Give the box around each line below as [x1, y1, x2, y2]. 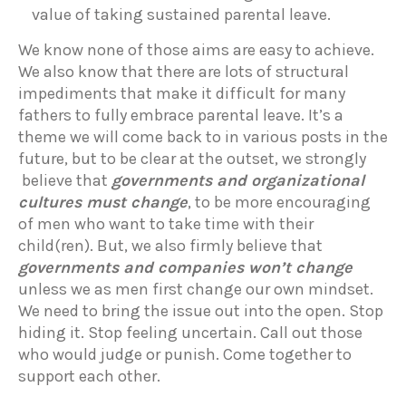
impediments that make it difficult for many [18, 83, 345, 103]
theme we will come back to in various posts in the [18, 127, 388, 147]
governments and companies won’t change [18, 257, 353, 277]
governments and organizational [111, 170, 364, 190]
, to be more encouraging [188, 192, 371, 212]
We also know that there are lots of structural [18, 62, 349, 82]
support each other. [18, 366, 160, 386]
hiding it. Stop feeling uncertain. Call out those [18, 323, 362, 343]
